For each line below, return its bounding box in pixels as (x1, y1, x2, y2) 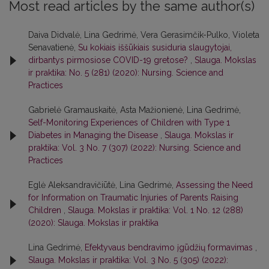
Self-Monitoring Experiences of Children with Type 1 (28, 118, 230, 128)
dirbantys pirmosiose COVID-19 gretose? (28, 55, 190, 65)
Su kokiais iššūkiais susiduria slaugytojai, (78, 43, 232, 53)
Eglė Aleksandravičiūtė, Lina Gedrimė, (28, 180, 176, 190)
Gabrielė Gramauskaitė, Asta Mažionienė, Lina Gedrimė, (28, 105, 241, 115)
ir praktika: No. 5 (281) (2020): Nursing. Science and (28, 68, 223, 78)
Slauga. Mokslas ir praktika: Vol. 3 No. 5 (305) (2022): (28, 255, 228, 265)
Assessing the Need (176, 180, 253, 190)
